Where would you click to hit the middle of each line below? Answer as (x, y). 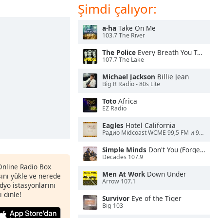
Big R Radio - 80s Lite (131, 84)
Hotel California (150, 125)
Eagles (113, 125)
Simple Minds (124, 150)
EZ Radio (114, 109)
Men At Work (124, 174)
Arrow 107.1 (119, 182)
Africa (127, 101)
